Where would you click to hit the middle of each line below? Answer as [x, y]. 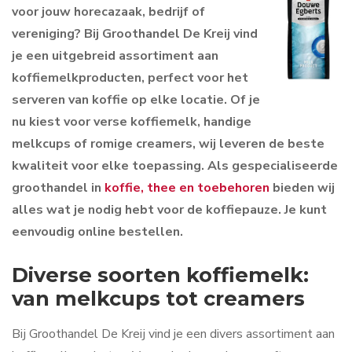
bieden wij [302, 188]
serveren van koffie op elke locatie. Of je [136, 100]
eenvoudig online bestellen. [97, 232]
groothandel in [58, 188]
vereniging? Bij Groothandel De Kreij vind [135, 34]
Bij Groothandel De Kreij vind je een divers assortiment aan [173, 334]
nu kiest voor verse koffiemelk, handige [132, 122]
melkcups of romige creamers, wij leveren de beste [168, 144]
